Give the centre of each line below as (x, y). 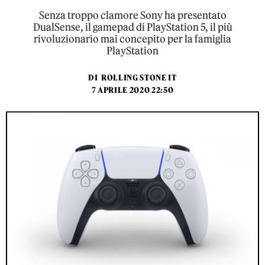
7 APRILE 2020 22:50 (132, 90)
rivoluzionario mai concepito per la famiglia (132, 39)
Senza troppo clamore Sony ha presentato (132, 15)
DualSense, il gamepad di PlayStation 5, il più (132, 27)
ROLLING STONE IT (139, 78)
